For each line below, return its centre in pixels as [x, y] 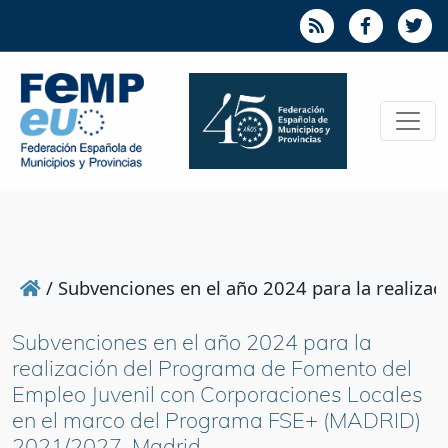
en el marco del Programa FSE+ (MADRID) [216, 420]
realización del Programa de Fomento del [212, 368]
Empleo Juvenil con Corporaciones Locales [217, 394]
